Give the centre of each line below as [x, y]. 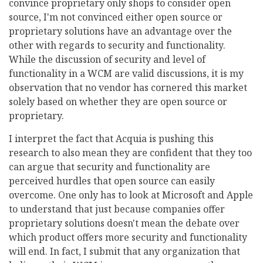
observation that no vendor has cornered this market [128, 88]
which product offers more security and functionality [128, 237]
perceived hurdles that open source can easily [112, 181]
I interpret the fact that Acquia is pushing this [111, 139]
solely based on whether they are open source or [118, 102]
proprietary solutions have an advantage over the [120, 31]
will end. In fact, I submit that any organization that [124, 252]
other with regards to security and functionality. [117, 45]
